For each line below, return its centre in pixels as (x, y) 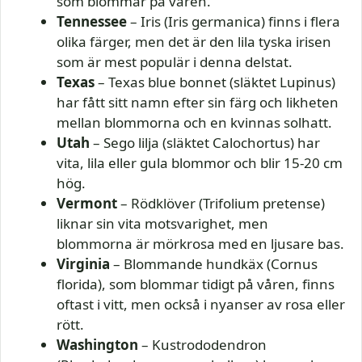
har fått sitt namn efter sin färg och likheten (198, 103)
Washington (97, 345)
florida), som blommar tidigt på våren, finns (196, 284)
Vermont (87, 204)
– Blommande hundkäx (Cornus (214, 264)
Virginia (83, 264)
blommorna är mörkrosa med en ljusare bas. (200, 244)
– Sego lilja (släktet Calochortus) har (205, 143)
